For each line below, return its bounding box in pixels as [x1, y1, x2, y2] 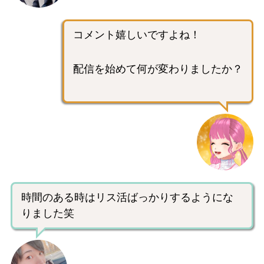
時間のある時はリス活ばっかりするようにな [21, 191, 233, 203]
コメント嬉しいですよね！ [73, 28, 200, 41]
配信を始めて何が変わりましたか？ [73, 62, 243, 75]
